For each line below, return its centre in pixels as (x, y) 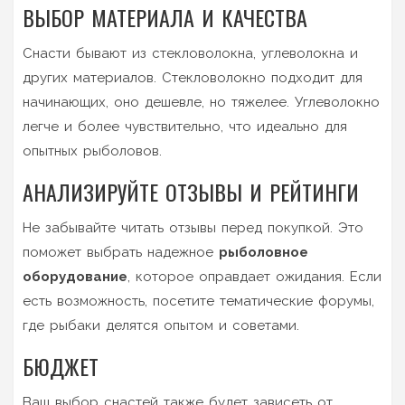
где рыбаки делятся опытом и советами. (161, 325)
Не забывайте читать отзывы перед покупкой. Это (193, 227)
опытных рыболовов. (92, 151)
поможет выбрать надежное (121, 252)
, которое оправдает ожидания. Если (254, 276)
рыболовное (264, 252)
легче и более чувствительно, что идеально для (185, 126)
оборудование (75, 276)
